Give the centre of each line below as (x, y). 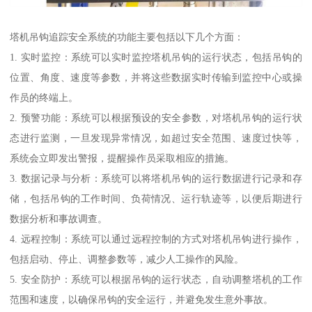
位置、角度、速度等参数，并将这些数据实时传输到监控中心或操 (156, 77)
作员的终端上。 (44, 97)
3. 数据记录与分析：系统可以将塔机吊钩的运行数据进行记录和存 (156, 178)
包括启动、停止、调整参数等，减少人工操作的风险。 (127, 259)
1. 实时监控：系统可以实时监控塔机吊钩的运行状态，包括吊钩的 (156, 57)
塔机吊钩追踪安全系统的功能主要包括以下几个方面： (127, 37)
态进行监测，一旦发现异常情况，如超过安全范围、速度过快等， (156, 138)
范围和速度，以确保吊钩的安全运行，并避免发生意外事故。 (142, 299)
